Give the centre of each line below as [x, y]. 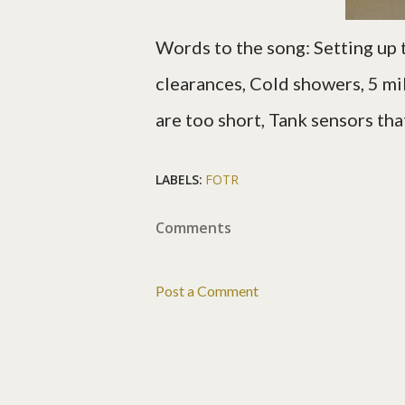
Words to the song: [235, 47]
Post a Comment [207, 291]
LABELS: [179, 180]
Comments [193, 228]
